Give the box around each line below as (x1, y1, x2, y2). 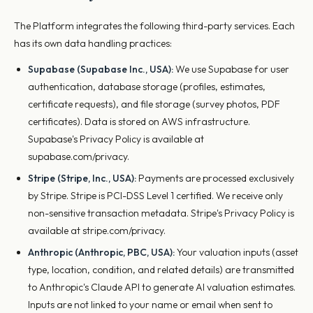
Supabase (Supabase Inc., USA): (28, 63, 173, 75)
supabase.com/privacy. (28, 150, 129, 163)
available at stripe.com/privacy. (28, 224, 166, 237)
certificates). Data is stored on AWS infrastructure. (28, 115, 250, 128)
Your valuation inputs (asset (175, 246, 298, 259)
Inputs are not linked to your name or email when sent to (28, 298, 272, 311)
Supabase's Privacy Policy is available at (28, 133, 204, 145)
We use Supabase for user (173, 63, 289, 75)
